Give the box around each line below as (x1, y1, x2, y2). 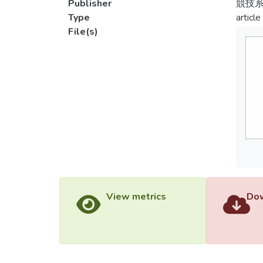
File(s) (68, 25, 98, 38)
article (235, 11, 261, 24)
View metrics (106, 190, 166, 203)
